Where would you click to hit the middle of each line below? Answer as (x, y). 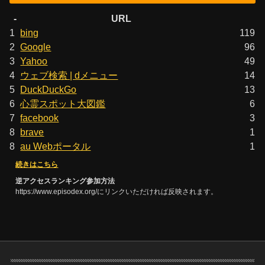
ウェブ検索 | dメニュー (69, 75)
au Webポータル (56, 146)
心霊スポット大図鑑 (63, 103)
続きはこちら (37, 164)
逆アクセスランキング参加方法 (65, 181)
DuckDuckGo (49, 89)
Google (36, 46)
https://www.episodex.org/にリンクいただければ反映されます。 (117, 191)
